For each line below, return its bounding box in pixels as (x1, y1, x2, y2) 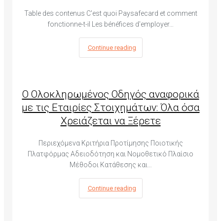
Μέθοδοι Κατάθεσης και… (69, 160, 152, 169)
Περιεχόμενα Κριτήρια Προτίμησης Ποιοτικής (38, 139, 183, 147)
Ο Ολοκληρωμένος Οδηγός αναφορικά (22, 88, 199, 100)
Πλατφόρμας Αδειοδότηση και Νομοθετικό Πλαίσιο (28, 149, 193, 158)
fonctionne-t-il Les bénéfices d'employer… (47, 20, 174, 29)
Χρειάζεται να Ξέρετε (60, 114, 161, 127)
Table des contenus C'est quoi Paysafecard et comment (24, 9, 197, 18)
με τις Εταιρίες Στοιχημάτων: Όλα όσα (21, 101, 200, 113)
